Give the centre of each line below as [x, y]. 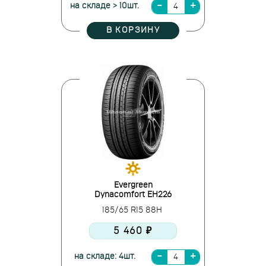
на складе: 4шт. [104, 256]
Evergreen [133, 185]
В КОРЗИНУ [133, 30]
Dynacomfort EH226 [133, 195]
